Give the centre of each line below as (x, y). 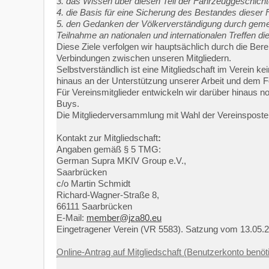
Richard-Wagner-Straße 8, (108, 195)
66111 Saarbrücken (94, 206)
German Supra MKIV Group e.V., (121, 161)
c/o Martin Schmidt (93, 183)
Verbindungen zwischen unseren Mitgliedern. (144, 58)
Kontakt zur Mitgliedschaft (107, 138)
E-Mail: (71, 218)
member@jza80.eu (124, 218)
